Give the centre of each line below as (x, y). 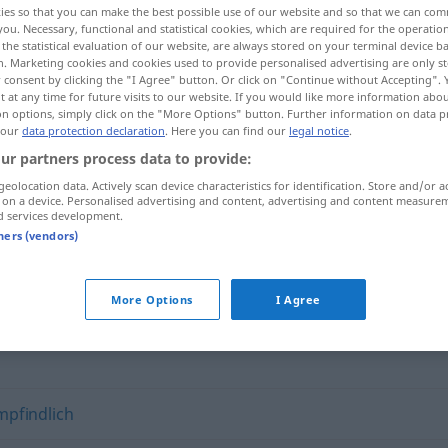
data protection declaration (93, 130)
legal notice (319, 130)
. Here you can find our (227, 130)
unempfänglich (209, 221)
